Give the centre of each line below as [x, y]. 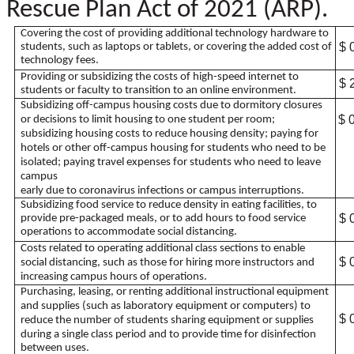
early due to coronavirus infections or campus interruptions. [163, 190]
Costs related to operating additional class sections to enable [163, 248]
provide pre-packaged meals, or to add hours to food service [164, 218]
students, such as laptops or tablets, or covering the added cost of [177, 47]
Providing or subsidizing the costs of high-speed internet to [160, 77]
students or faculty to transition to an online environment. [159, 90]
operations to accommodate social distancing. [129, 232]
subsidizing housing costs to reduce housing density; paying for [170, 134]
